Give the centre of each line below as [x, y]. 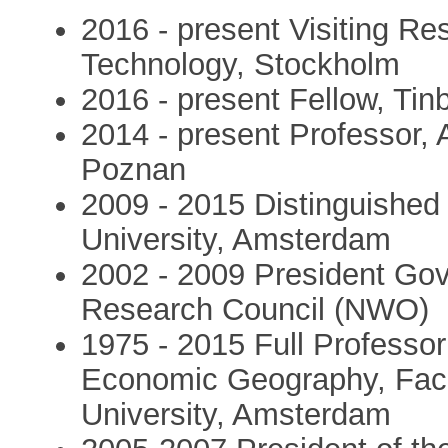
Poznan [134, 170]
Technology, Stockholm [241, 65]
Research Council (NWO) [255, 310]
